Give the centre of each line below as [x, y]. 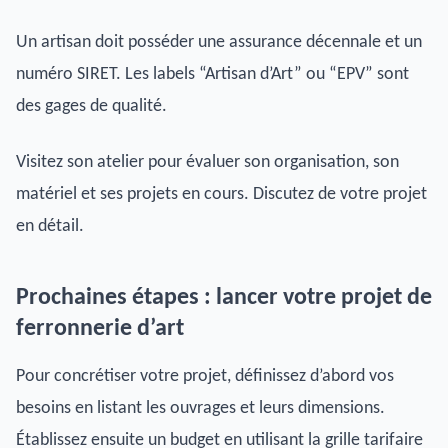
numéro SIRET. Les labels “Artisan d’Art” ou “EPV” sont [212, 74]
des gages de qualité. [91, 106]
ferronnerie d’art [100, 328]
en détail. [50, 226]
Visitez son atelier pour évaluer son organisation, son [207, 162]
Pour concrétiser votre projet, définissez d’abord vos [205, 376]
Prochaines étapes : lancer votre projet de [224, 297]
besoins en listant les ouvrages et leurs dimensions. [200, 408]
